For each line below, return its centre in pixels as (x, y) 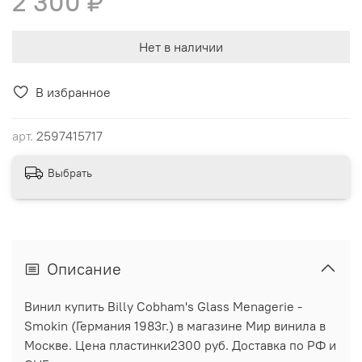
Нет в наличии (181, 46)
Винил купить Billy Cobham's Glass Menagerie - (163, 307)
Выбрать (70, 173)
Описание (84, 269)
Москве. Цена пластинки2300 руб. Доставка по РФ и (180, 345)
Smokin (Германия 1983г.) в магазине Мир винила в (175, 326)
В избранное (73, 92)
